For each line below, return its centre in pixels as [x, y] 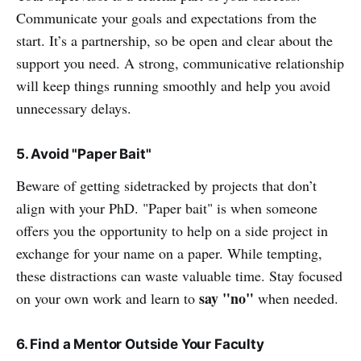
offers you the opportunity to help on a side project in [172, 230]
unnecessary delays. [74, 108]
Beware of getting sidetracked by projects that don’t [166, 185]
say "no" [226, 298]
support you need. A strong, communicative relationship [180, 63]
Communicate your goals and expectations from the [166, 18]
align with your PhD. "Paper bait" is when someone [167, 208]
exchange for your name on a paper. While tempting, [169, 253]
